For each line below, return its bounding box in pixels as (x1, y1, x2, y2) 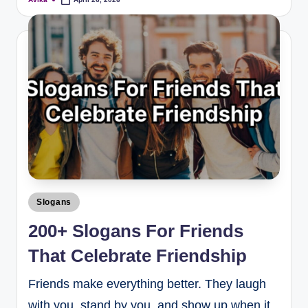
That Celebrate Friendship (28, 245, 247, 267)
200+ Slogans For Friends (28, 221, 243, 242)
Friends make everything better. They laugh (28, 277, 266, 291)
